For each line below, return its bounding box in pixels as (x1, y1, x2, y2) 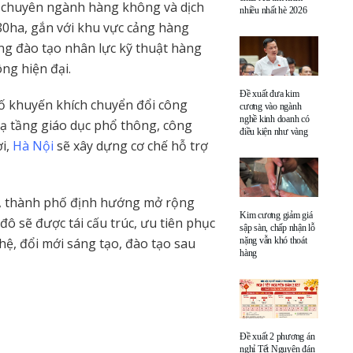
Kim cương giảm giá (240, 209, 313, 221)
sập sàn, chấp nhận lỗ (240, 221, 315, 233)
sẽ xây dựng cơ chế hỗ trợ (57, 136, 208, 154)
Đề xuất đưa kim (240, 87, 299, 99)
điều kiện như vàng (240, 125, 308, 137)
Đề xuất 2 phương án (240, 330, 315, 342)
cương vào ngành (240, 100, 302, 112)
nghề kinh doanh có (240, 113, 310, 124)
